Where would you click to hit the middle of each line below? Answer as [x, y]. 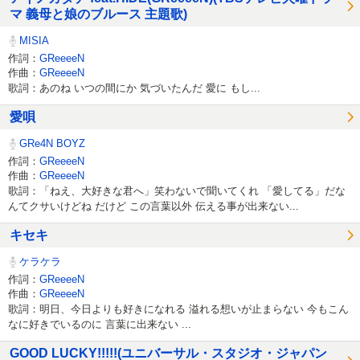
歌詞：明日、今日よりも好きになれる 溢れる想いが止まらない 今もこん [178, 309]
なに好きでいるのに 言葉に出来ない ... [100, 324]
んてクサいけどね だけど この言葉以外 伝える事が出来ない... [153, 206]
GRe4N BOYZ [51, 143]
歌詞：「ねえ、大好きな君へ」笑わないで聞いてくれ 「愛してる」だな [177, 190]
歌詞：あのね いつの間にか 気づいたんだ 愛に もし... [134, 88]
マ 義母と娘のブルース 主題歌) [98, 14]
